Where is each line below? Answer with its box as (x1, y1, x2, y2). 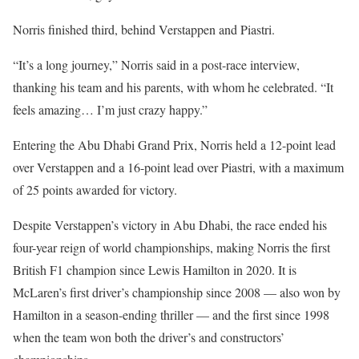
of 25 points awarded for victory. (13, 180, 177, 198)
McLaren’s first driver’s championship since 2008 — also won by (13, 283, 341, 301)
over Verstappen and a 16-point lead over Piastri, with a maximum (13, 158, 344, 175)
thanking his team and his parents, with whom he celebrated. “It (13, 78, 333, 95)
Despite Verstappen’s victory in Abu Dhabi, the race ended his (13, 216, 327, 233)
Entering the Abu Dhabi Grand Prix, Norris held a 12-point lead (13, 135, 336, 153)
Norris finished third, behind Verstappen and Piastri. (13, 20, 275, 38)
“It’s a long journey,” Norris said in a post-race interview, (13, 55, 300, 73)
